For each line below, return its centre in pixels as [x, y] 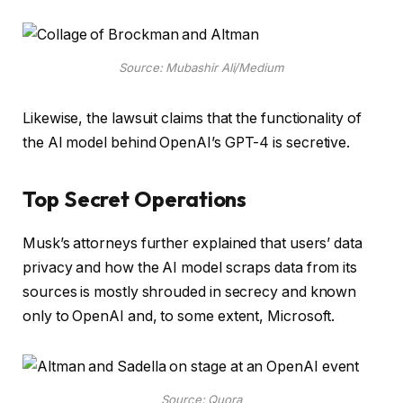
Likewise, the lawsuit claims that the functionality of [192, 118]
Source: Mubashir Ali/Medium [201, 67]
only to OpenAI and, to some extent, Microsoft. [179, 316]
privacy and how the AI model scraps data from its [190, 267]
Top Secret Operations [139, 198]
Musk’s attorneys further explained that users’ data [193, 243]
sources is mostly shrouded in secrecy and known [190, 291]
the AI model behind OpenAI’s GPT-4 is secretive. [188, 142]
